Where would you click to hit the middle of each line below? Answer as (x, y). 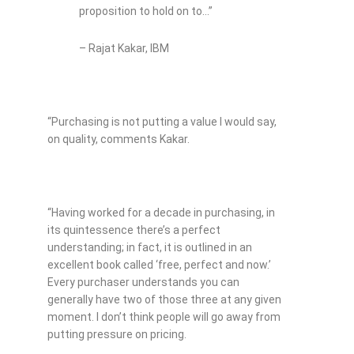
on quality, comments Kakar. (119, 139)
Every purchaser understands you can (143, 282)
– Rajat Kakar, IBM (124, 48)
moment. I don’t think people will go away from (164, 316)
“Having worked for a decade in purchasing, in (161, 212)
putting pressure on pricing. (117, 334)
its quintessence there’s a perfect (134, 230)
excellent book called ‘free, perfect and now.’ (159, 264)
